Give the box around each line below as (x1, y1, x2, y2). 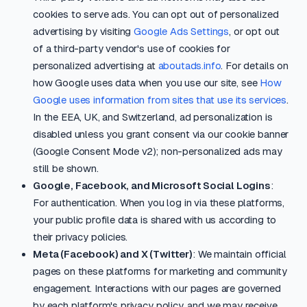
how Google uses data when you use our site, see (33, 77, 260, 88)
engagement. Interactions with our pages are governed (33, 282, 281, 294)
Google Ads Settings (134, 25, 230, 37)
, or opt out (229, 25, 280, 37)
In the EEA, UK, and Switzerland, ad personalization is (33, 111, 273, 123)
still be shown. (33, 162, 99, 174)
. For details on (221, 60, 288, 71)
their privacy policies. (33, 231, 128, 243)
